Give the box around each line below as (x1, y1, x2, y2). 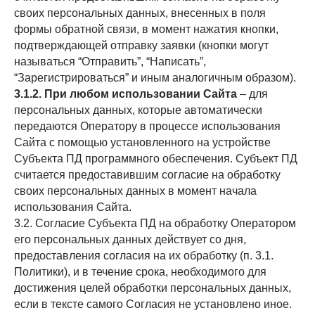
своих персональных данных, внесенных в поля (14, 7, 266, 19)
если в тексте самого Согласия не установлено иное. (14, 298, 292, 310)
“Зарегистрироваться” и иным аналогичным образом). (14, 72, 296, 84)
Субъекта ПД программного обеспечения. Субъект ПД (14, 153, 297, 165)
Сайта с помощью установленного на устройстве (14, 136, 271, 148)
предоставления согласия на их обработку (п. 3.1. (14, 250, 274, 262)
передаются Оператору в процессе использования (14, 120, 281, 132)
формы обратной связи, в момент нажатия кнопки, (14, 23, 278, 35)
